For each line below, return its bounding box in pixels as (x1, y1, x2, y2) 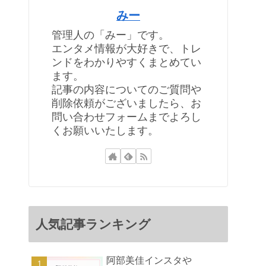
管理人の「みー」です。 (52, 28, 169, 41)
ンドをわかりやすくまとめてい (52, 56, 201, 68)
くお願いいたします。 (52, 124, 159, 137)
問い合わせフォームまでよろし (52, 110, 201, 123)
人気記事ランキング (36, 217, 151, 232)
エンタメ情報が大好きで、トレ (52, 42, 201, 55)
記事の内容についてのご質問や (52, 83, 201, 96)
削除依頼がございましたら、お (52, 97, 201, 109)
